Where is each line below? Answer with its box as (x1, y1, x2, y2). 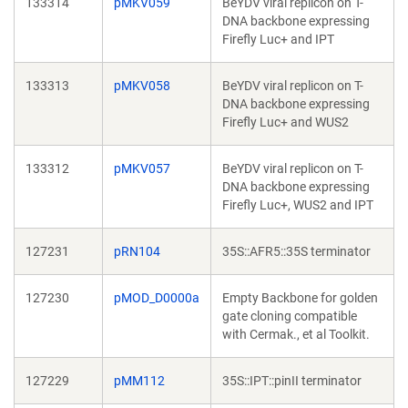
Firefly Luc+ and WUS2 (222, 115, 349, 129)
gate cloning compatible (222, 309, 357, 323)
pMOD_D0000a (114, 291, 199, 305)
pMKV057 (114, 161, 170, 176)
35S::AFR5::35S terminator (222, 244, 371, 259)
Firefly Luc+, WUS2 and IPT (222, 198, 373, 212)
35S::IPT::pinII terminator (222, 373, 362, 388)
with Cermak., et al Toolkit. (222, 327, 370, 342)
